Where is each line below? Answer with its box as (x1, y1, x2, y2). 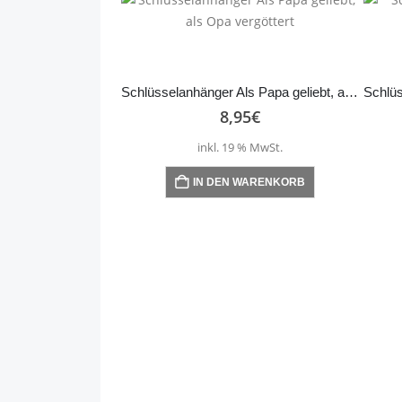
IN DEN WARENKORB (192, 175, 305, 188)
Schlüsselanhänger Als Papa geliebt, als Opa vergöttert (345, 85, 358, 100)
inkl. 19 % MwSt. (197, 139, 283, 155)
